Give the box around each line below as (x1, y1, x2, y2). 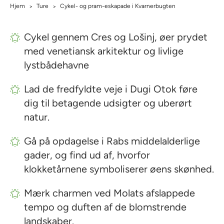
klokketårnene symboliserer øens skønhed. (24, 163, 214, 175)
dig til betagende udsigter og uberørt (24, 97, 192, 109)
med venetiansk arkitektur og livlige (24, 45, 183, 57)
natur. (24, 111, 49, 123)
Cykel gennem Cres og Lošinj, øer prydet (24, 31, 207, 43)
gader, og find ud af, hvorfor (24, 149, 150, 161)
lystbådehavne (24, 59, 89, 71)
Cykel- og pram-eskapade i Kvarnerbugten (60, 2, 175, 9)
